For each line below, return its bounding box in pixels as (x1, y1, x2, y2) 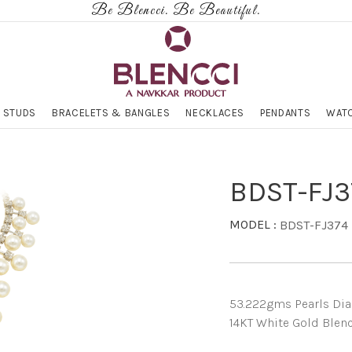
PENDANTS (260, 106, 311, 119)
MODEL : (229, 217, 280, 232)
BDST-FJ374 (280, 218, 349, 233)
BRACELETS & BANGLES (51, 106, 170, 119)
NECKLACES (185, 106, 245, 119)
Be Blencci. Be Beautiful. (91, 2, 261, 20)
